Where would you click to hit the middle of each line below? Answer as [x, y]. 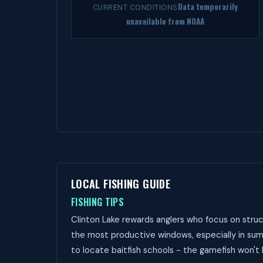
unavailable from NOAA [165, 21]
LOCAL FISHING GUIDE [121, 183]
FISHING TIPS [97, 202]
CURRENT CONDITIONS [135, 8]
